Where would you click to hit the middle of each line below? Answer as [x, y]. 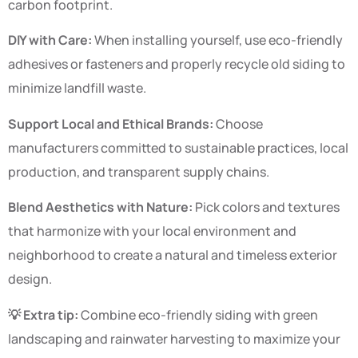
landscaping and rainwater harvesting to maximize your [174, 338]
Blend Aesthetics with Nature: [100, 207]
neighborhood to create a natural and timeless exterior [173, 255]
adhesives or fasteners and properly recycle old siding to [177, 64]
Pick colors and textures [266, 207]
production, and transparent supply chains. [139, 171]
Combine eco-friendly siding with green [198, 314]
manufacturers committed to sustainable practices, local [178, 147]
